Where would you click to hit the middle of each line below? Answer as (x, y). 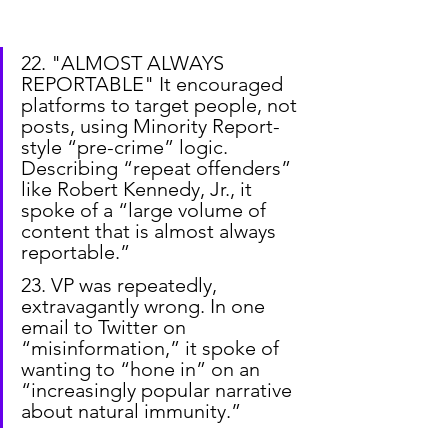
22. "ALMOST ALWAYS (125, 62)
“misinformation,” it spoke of (152, 347)
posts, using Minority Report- (150, 125)
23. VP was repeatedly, (121, 284)
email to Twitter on (106, 326)
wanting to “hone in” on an (143, 368)
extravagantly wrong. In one (145, 305)
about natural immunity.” (131, 410)
